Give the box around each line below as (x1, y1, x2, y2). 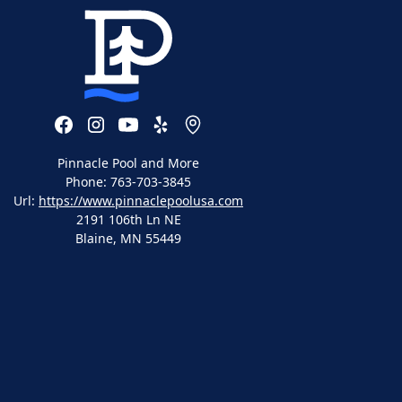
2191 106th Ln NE (75, 210, 181, 228)
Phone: (66, 172, 110, 190)
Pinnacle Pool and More (57, 153, 199, 171)
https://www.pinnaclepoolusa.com (39, 191, 243, 209)
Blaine (75, 229, 113, 247)
